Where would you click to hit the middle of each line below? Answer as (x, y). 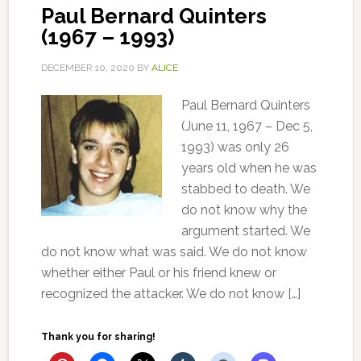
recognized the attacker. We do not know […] (170, 294)
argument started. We (245, 231)
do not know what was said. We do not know (174, 252)
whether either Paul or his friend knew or (158, 273)
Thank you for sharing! (98, 337)
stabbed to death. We (245, 189)
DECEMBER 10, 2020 (87, 68)
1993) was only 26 (235, 147)
